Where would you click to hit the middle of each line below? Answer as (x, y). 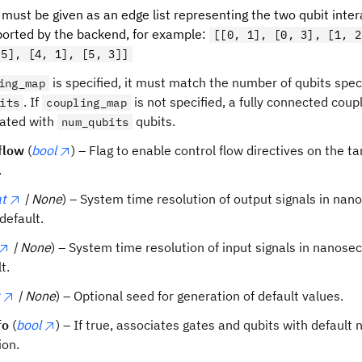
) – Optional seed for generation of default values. (200, 296)
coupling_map (87, 103)
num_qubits (95, 122)
